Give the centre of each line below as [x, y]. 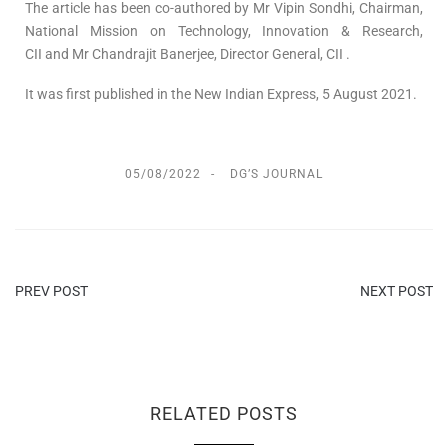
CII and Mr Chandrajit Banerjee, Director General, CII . [187, 53]
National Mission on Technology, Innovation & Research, [224, 30]
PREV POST [51, 290]
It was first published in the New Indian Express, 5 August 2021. [221, 94]
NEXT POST [396, 290]
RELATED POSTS [224, 413]
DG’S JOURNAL [276, 173]
